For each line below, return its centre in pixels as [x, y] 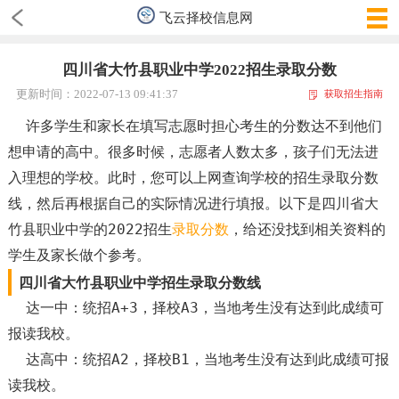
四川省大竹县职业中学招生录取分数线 [139, 282]
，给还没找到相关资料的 [307, 229]
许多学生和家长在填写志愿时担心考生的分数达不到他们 [195, 126]
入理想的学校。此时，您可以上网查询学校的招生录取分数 [193, 177]
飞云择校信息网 [206, 17]
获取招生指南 [354, 94]
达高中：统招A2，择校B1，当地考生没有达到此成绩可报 [198, 359]
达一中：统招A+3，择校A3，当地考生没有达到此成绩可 [195, 307]
